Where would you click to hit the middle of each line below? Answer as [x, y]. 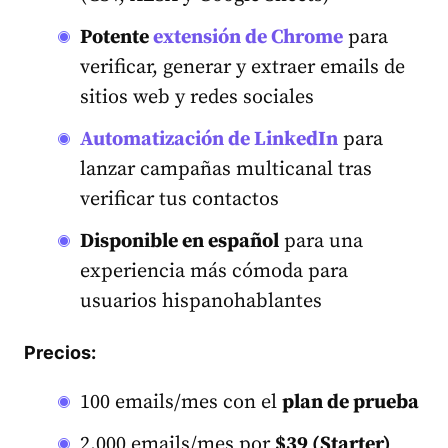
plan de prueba [350, 402]
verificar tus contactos [179, 199]
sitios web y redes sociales [197, 97]
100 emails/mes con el [181, 402]
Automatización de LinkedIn [209, 139]
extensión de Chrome [248, 37]
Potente [116, 37]
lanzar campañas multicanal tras [226, 169]
